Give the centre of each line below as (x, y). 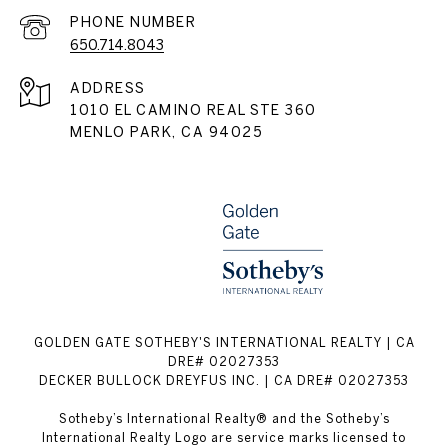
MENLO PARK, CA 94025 (166, 132)
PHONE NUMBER (133, 22)
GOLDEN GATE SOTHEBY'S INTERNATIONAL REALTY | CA (224, 342)
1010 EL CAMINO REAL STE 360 (193, 110)
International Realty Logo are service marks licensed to (224, 437)
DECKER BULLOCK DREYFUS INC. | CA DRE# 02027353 (224, 380)
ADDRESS (108, 88)
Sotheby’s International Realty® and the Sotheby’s (224, 418)
